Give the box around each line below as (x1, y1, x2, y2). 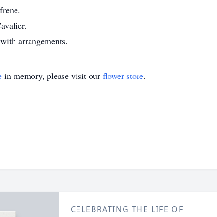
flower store (103, 70, 143, 81)
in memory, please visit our (2, 70, 103, 81)
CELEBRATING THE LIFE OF (70, 204, 184, 215)
